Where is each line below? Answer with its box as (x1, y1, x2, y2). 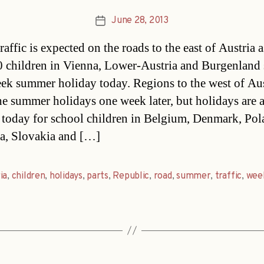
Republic (113, 170, 150, 182)
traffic (214, 170, 242, 182)
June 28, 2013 (111, 14, 169, 27)
